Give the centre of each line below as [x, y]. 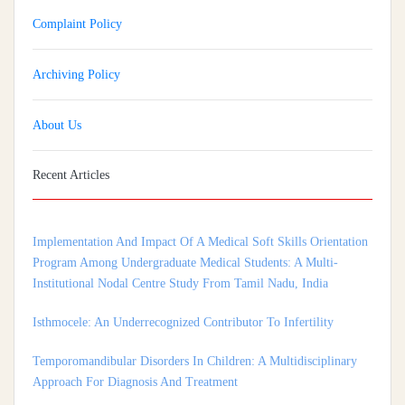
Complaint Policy [77, 24]
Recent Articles [71, 175]
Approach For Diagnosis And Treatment [135, 360]
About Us [57, 126]
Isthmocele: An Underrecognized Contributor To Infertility [183, 300]
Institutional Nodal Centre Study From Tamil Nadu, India [180, 261]
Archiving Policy [76, 75]
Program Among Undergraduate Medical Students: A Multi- [185, 240]
